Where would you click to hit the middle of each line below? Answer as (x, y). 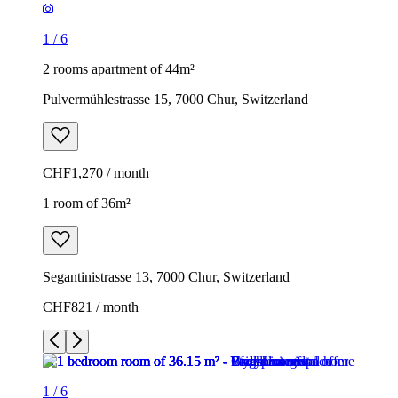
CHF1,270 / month (96, 172)
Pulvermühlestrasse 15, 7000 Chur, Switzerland (175, 99)
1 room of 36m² (87, 203)
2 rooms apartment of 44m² (119, 68)
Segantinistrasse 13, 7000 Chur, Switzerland (166, 276)
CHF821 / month (91, 306)
